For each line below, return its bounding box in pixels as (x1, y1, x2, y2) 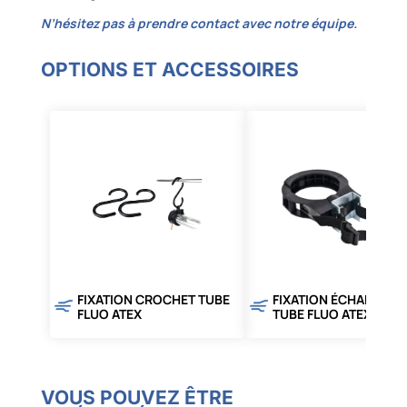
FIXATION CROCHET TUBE (76, 291, 230, 309)
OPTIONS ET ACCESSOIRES (40, 58, 299, 82)
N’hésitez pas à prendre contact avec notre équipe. (40, 15, 357, 33)
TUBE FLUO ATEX (272, 305, 372, 323)
